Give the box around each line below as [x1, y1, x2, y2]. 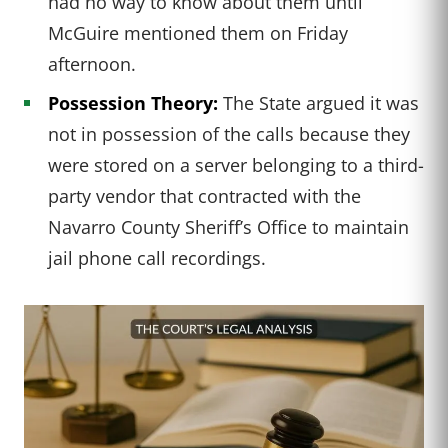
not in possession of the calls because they [48, 120, 410, 146]
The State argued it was [218, 89, 419, 115]
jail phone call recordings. [48, 244, 266, 270]
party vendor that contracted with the [48, 182, 361, 208]
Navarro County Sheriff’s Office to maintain [48, 213, 409, 239]
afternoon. [48, 50, 136, 76]
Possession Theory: [48, 89, 218, 115]
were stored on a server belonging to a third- [48, 151, 424, 177]
